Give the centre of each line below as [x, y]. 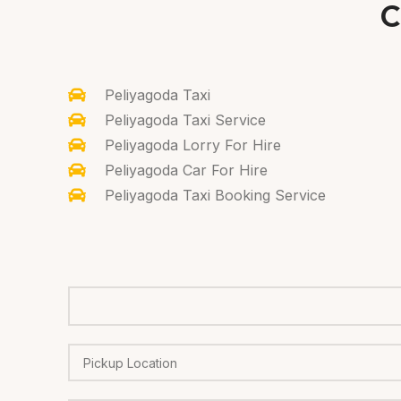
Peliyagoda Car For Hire [186, 170]
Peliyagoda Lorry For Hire [193, 145]
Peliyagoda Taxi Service [185, 119]
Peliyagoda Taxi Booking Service [215, 195]
